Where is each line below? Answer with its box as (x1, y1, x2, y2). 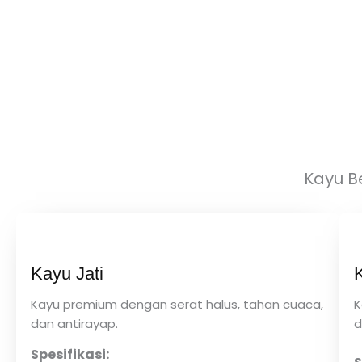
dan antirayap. (31, 315, 118, 333)
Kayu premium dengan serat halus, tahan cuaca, (31, 296, 323, 314)
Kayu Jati (31, 263, 103, 284)
